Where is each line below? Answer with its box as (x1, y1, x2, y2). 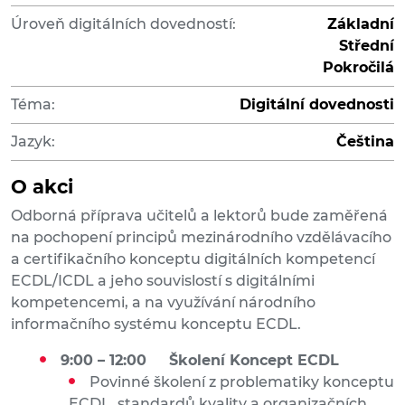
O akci (11, 175, 73, 199)
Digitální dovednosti (240, 96, 394, 114)
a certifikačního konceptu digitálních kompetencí (11, 250, 375, 268)
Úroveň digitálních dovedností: (11, 15, 236, 33)
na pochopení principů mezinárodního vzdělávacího (11, 229, 391, 247)
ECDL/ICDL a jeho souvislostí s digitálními (11, 272, 315, 290)
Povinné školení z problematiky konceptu (89, 373, 394, 391)
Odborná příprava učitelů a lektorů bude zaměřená (11, 207, 388, 225)
